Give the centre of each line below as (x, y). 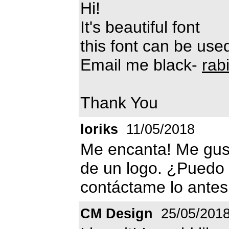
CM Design (117, 213)
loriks (99, 129)
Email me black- (141, 65)
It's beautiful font (140, 27)
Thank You (119, 102)
